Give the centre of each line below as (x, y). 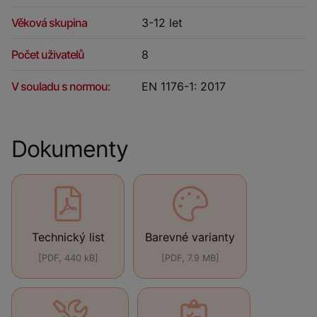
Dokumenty (70, 149)
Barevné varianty (190, 237)
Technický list (68, 237)
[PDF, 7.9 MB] (190, 258)
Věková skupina (49, 22)
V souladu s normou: (61, 86)
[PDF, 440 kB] (68, 258)
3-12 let (162, 22)
